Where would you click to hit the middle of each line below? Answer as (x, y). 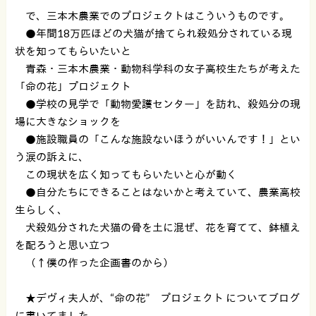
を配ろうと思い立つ (62, 244)
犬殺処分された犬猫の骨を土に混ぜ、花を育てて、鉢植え (157, 227)
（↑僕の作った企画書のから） (94, 262)
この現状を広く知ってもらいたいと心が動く (126, 174)
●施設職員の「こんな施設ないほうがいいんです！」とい (157, 139)
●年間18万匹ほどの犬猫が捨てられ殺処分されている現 (153, 33)
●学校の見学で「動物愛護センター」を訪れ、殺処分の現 (157, 103)
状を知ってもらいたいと (73, 50)
